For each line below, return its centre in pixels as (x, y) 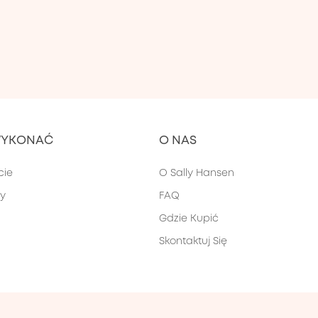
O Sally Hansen (197, 173)
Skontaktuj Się (193, 241)
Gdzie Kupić (189, 218)
